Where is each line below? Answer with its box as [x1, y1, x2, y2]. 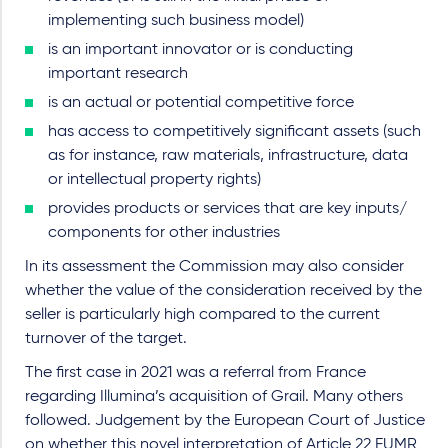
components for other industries [48, 225, 280, 241]
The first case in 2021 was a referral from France [25, 365, 366, 381]
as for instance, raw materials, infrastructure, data [48, 148, 408, 164]
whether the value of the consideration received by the [25, 283, 422, 299]
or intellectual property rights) [48, 172, 261, 188]
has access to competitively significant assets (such [48, 124, 421, 140]
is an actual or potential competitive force [48, 95, 354, 111]
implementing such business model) [48, 13, 304, 29]
